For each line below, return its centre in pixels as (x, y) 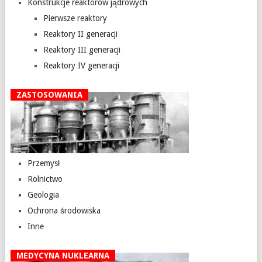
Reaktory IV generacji (81, 66)
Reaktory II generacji (80, 34)
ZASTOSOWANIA (49, 95)
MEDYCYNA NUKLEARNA (63, 256)
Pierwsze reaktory (75, 18)
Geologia (44, 195)
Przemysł (44, 163)
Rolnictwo (45, 179)
